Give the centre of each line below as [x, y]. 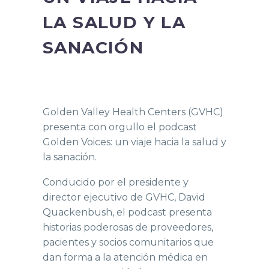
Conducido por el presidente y [116, 183]
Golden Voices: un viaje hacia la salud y [134, 142]
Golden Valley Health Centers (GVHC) [133, 112]
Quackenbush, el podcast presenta [127, 213]
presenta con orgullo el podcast [120, 127]
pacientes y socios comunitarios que [128, 243]
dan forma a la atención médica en [125, 258]
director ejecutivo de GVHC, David [124, 198]
